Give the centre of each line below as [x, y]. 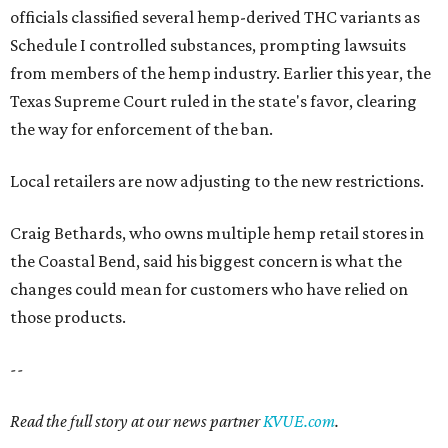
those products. [68, 317]
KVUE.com [299, 421]
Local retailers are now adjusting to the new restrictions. [217, 181]
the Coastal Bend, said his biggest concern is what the [206, 261]
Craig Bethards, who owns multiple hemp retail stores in [217, 233]
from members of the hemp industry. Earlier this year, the [220, 73]
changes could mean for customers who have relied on [209, 289]
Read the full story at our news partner [136, 421]
